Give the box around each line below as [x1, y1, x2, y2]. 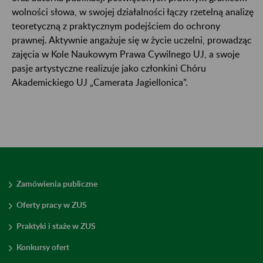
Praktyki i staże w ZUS [16, 221, 96, 231]
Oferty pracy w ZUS [16, 200, 87, 210]
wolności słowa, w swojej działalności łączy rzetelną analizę [12, 6, 254, 18]
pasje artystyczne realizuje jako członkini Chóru [12, 62, 206, 74]
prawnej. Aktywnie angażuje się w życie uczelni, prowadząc [12, 34, 252, 46]
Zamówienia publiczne [16, 178, 97, 189]
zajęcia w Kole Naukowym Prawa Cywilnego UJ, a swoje [12, 48, 240, 60]
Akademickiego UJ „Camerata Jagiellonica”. [12, 76, 188, 88]
